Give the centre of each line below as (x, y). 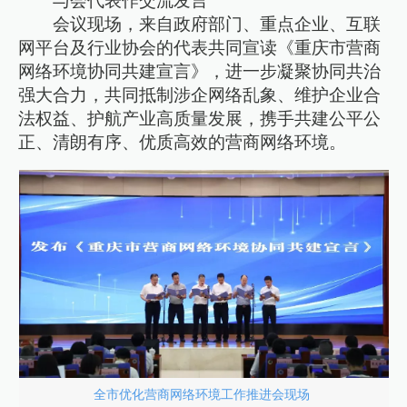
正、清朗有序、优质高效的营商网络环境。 (183, 142)
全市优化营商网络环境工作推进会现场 (203, 394)
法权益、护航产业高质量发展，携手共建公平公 (200, 118)
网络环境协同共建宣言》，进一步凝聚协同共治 (200, 71)
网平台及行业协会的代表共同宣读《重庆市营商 (200, 47)
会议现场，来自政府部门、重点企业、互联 (217, 24)
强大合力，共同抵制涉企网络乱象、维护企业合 (200, 94)
